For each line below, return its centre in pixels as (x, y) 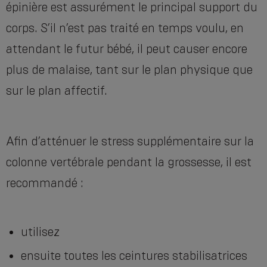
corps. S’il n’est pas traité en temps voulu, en (125, 28)
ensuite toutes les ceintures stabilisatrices (134, 256)
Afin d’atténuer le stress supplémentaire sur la (130, 142)
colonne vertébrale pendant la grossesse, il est (129, 162)
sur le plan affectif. (57, 91)
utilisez (40, 232)
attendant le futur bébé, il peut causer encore (127, 49)
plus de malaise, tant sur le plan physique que (129, 70)
